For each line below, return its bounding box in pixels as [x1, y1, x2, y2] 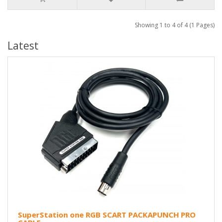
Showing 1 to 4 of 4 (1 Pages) [135, 20, 215, 29]
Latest [7, 38, 39, 53]
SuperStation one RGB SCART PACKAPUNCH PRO [18, 209, 196, 220]
